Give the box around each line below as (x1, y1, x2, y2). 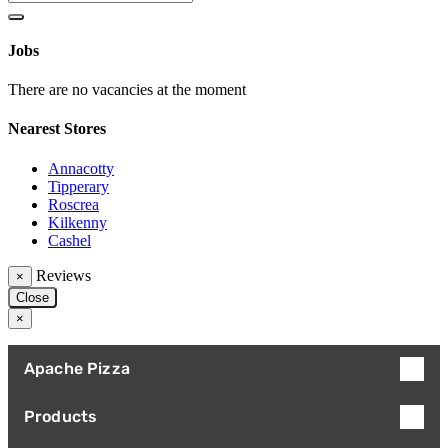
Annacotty (48, 159, 114, 177)
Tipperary (48, 177, 109, 195)
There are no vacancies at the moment (8, 81, 246, 99)
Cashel (48, 231, 91, 249)
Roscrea (48, 195, 99, 213)
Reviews (36, 266, 91, 284)
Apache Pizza (24, 358, 130, 378)
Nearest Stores (8, 120, 106, 138)
